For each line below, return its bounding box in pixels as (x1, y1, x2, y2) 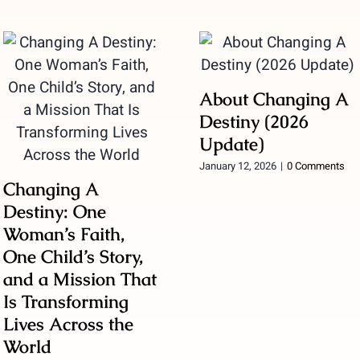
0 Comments (286, 157, 345, 174)
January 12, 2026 (198, 157, 276, 174)
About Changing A (198, 87, 348, 111)
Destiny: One (2, 199, 106, 223)
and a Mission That (2, 267, 157, 291)
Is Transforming (2, 289, 129, 313)
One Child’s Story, (2, 244, 143, 268)
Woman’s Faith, (2, 222, 125, 246)
